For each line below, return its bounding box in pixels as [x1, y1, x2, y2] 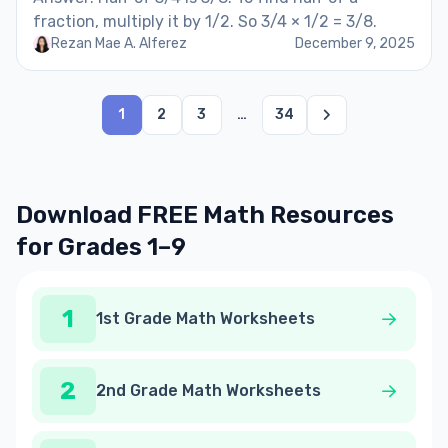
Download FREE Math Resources [16, 201, 394, 229]
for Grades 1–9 [16, 233, 186, 261]
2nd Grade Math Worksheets [96, 381, 321, 400]
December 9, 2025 [295, 35, 415, 52]
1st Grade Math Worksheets [96, 309, 315, 328]
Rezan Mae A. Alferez [51, 35, 187, 52]
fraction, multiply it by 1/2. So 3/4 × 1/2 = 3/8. [33, 12, 377, 31]
